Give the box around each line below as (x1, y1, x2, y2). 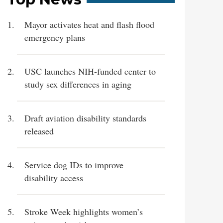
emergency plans (24, 31, 86, 43)
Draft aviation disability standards (24, 112, 147, 124)
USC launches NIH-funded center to (24, 65, 156, 77)
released (24, 125, 54, 137)
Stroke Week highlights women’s (24, 206, 143, 218)
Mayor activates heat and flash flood (24, 18, 155, 30)
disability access (24, 172, 84, 184)
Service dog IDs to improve (24, 159, 124, 171)
